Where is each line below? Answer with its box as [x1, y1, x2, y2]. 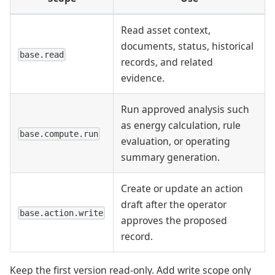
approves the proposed [121, 213, 227, 227]
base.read [20, 49, 64, 60]
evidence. [121, 71, 165, 85]
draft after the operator [121, 197, 227, 211]
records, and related [121, 55, 213, 69]
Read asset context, [121, 23, 211, 37]
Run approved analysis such [121, 102, 249, 116]
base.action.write [20, 207, 104, 218]
